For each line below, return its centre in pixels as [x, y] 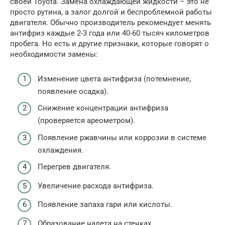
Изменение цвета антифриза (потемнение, [114, 79]
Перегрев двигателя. [74, 167]
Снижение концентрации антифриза [103, 108]
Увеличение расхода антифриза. [96, 186]
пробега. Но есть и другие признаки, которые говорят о [109, 44]
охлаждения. [61, 150]
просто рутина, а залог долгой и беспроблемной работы [111, 12]
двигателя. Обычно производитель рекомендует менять [110, 23]
